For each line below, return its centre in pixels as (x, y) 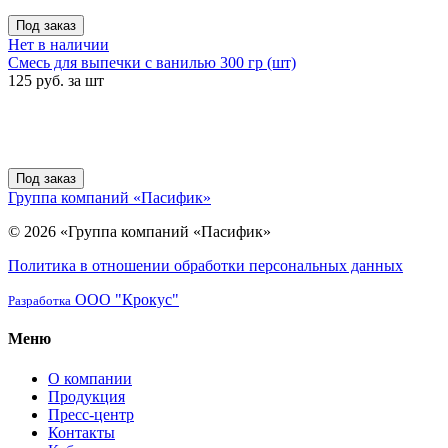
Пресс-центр (91, 414)
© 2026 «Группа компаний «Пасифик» (139, 231)
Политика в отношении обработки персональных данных (205, 265)
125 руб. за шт (56, 80)
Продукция (86, 396)
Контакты (81, 432)
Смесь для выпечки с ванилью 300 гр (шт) (152, 62)
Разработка (39, 300)
